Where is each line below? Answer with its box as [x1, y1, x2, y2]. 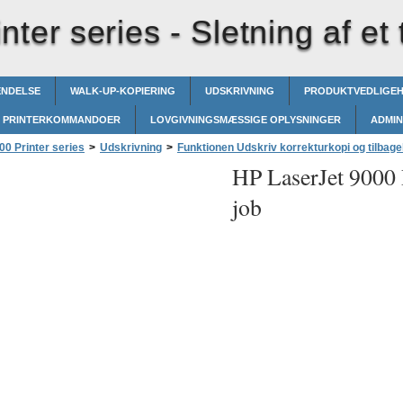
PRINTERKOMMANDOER [3, 114, 121, 125]
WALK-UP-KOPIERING [70, 85, 175, 96]
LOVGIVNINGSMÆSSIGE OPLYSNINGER [150, 114, 341, 125]
